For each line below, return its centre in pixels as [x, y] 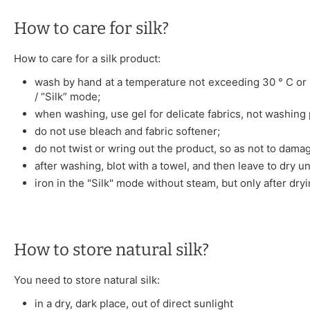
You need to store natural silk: [87, 280]
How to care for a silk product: [87, 59]
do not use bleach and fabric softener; [127, 131]
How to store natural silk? [111, 250]
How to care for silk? [91, 29]
